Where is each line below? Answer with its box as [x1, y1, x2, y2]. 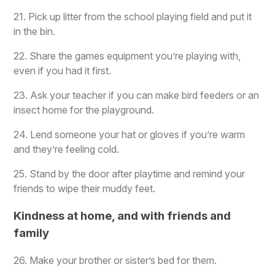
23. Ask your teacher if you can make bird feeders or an [14, 88, 260, 101]
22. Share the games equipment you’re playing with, [14, 49, 241, 62]
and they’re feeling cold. [14, 142, 120, 155]
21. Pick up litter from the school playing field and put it [14, 10, 252, 23]
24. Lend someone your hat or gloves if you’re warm [14, 128, 246, 141]
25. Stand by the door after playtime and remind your [14, 167, 246, 180]
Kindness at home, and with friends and [14, 208, 231, 223]
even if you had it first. [14, 64, 112, 77]
